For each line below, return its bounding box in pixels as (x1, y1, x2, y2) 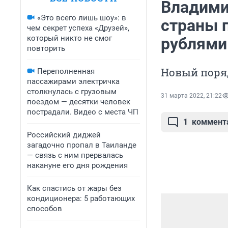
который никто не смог (27, 34, 112, 43)
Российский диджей (27, 130, 101, 139)
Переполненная (37, 67, 95, 76)
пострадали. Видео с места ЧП (27, 107, 138, 117)
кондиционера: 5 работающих (27, 194, 135, 203)
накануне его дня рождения (27, 161, 128, 170)
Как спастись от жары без (27, 184, 122, 193)
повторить (27, 44, 65, 53)
